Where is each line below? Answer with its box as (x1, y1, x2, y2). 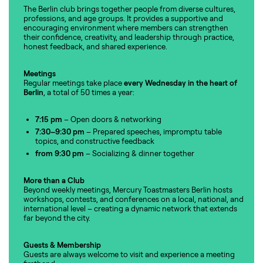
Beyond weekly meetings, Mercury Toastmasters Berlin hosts (23, 185, 232, 195)
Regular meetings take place (23, 78, 124, 88)
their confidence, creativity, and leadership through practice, (23, 32, 234, 42)
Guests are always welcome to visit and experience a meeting (23, 249, 235, 259)
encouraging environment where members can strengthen (23, 23, 228, 33)
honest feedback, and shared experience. (23, 42, 167, 52)
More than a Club (23, 176, 85, 186)
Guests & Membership (23, 240, 101, 250)
